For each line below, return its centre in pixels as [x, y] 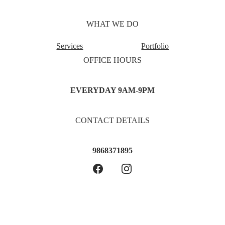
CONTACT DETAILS [112, 120]
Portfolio [155, 46]
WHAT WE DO [112, 24]
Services [70, 46]
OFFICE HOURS [112, 60]
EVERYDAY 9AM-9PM [112, 90]
